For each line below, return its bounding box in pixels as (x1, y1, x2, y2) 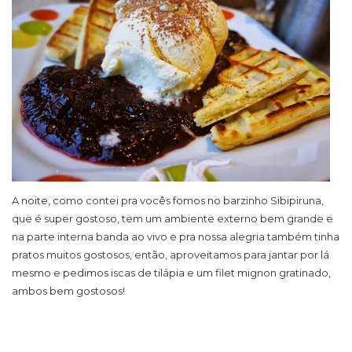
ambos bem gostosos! (12, 284, 125, 298)
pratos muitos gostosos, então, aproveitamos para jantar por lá (12, 248, 329, 262)
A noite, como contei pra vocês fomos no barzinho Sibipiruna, (12, 194, 324, 207)
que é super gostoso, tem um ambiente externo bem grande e (12, 212, 333, 225)
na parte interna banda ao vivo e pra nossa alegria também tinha (12, 230, 339, 244)
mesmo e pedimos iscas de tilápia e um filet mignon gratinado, (12, 266, 331, 280)
